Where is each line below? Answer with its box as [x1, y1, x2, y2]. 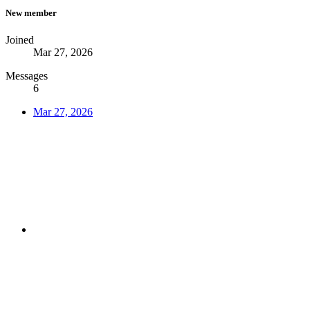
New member [6, 7, 57, 18]
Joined [6, 33, 34, 46]
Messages [6, 69, 48, 82]
